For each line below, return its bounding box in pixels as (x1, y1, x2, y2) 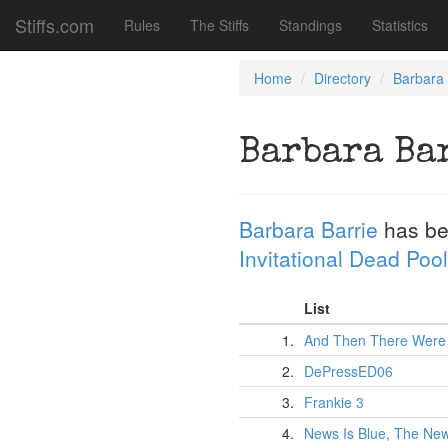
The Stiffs (190, 15, 249, 35)
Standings (279, 15, 342, 35)
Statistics (372, 15, 428, 35)
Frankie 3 (304, 392, 364, 412)
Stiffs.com (15, 12, 94, 38)
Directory (314, 68, 371, 88)
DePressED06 (304, 361, 393, 381)
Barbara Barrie (239, 214, 378, 244)
